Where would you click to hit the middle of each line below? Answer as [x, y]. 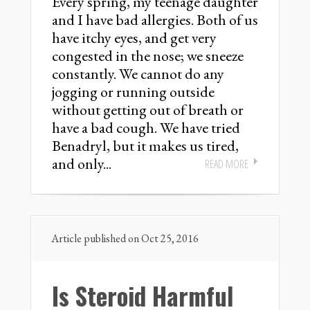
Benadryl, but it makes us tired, [145, 146]
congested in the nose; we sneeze [148, 56]
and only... [82, 164]
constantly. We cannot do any [138, 74]
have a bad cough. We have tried [146, 128]
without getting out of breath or [148, 110]
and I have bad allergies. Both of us [155, 20]
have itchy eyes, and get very [134, 38]
